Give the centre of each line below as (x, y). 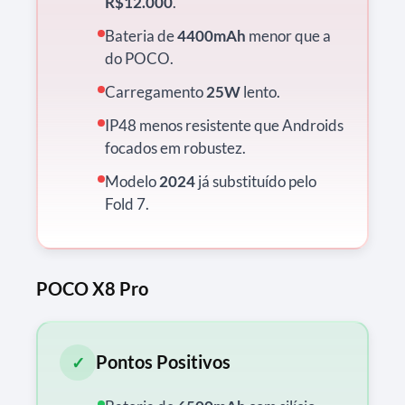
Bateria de (141, 35)
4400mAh (212, 35)
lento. (260, 91)
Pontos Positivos (163, 362)
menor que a (288, 35)
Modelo (132, 181)
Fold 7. (127, 203)
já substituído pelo (256, 181)
